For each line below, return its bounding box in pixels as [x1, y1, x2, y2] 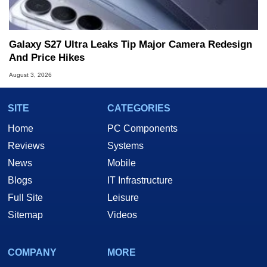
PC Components [107, 123, 178, 134]
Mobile [107, 158, 136, 169]
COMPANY [8, 247, 57, 258]
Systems [107, 141, 144, 151]
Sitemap [8, 210, 43, 221]
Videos [107, 210, 137, 221]
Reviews [8, 141, 45, 151]
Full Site [8, 193, 43, 203]
